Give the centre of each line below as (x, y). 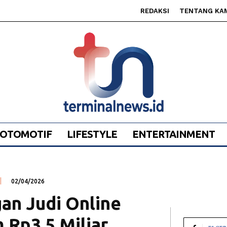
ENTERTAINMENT (173, 134)
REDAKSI (155, 11)
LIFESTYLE (92, 134)
